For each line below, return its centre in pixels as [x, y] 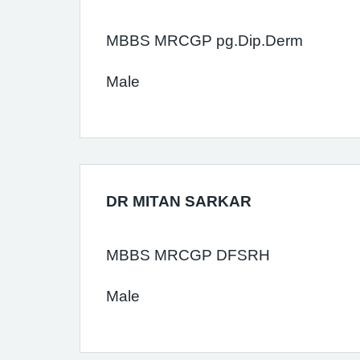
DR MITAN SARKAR [179, 201]
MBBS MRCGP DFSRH [188, 255]
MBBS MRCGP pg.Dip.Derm [205, 41]
